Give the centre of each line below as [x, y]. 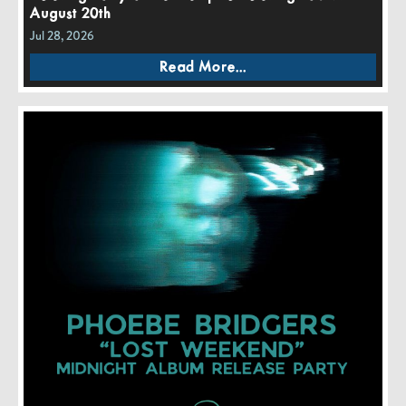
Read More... [203, 67]
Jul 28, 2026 [62, 36]
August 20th [70, 14]
